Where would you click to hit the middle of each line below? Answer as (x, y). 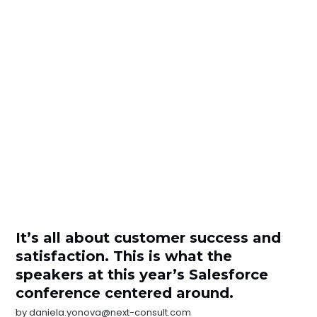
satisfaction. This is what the (124, 257)
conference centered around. (125, 293)
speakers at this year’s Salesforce (142, 275)
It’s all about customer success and (149, 238)
